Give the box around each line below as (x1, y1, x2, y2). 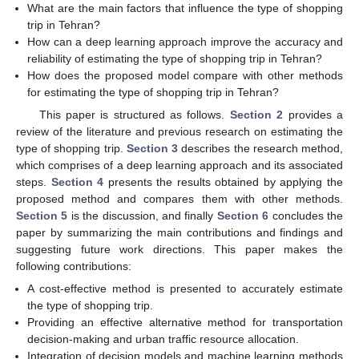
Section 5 (16, 209, 68, 223)
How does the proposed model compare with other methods (27, 68, 343, 82)
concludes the (268, 209, 344, 223)
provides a (283, 108, 344, 122)
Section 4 (50, 175, 104, 189)
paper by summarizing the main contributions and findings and (16, 226, 343, 240)
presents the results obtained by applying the (103, 175, 344, 189)
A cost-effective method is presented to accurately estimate (27, 282, 343, 296)
